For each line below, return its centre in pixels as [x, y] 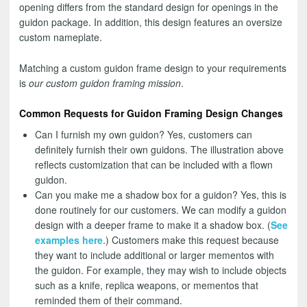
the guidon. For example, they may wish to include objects [160, 270]
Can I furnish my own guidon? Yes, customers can [143, 135]
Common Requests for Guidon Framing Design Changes [151, 113]
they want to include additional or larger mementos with [154, 255]
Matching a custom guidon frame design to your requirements [153, 67]
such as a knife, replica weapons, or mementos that [146, 285]
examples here [69, 240]
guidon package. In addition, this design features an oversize [151, 22]
